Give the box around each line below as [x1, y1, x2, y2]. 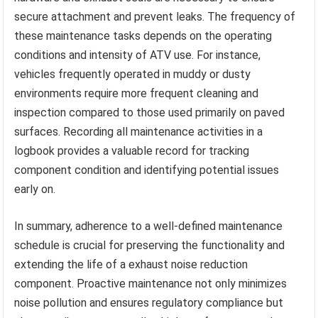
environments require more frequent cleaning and [14, 86, 259, 100]
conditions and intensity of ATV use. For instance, [14, 48, 261, 62]
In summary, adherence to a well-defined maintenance [14, 219, 283, 233]
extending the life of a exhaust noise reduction [14, 257, 248, 271]
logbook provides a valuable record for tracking [14, 143, 250, 158]
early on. [14, 182, 56, 196]
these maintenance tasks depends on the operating [14, 28, 273, 43]
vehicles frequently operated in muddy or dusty [14, 67, 251, 81]
